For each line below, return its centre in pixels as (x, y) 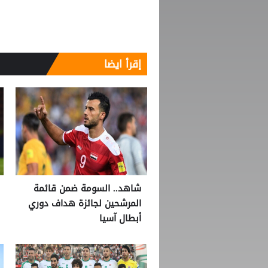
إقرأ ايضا (123, 64)
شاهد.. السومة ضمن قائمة (87, 189)
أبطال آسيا (120, 219)
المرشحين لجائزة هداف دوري (85, 204)
